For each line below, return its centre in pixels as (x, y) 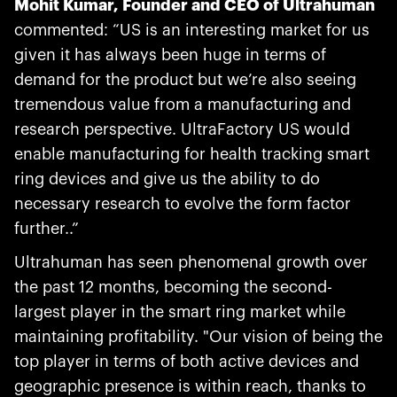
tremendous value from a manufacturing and (183, 105)
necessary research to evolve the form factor (183, 204)
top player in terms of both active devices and (187, 362)
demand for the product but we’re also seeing (185, 80)
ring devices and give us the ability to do (167, 179)
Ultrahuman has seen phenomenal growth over (191, 262)
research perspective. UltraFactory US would (182, 129)
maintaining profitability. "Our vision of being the (198, 337)
